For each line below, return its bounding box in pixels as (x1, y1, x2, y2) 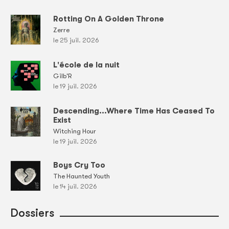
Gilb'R (53, 72, 72, 80)
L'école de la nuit (53, 60, 120, 70)
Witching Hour (53, 127, 96, 135)
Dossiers (10, 207, 54, 220)
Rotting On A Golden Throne (53, 14, 164, 24)
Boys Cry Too (53, 161, 105, 170)
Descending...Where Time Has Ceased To (53, 106, 215, 116)
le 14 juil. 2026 (53, 182, 97, 191)
